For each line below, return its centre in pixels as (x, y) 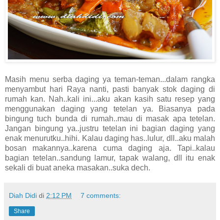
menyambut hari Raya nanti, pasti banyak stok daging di (110, 89)
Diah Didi (23, 196)
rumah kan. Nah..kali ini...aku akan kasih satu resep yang (110, 99)
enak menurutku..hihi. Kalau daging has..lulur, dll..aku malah (110, 138)
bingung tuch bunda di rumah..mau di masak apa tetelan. (110, 119)
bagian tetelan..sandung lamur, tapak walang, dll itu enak (110, 158)
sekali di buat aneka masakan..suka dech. (78, 168)
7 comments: (101, 196)
